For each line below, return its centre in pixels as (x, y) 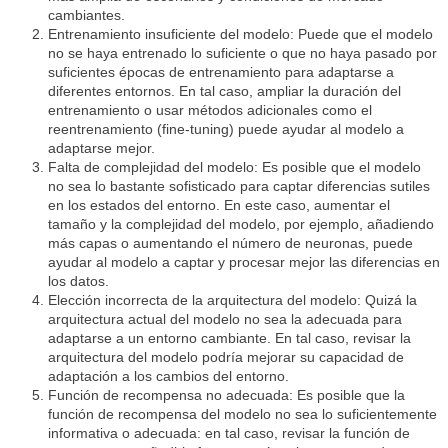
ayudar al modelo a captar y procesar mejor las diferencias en (244, 262)
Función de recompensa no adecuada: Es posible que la (226, 395)
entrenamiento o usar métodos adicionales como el (210, 110)
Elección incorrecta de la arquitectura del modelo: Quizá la (232, 300)
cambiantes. (86, 15)
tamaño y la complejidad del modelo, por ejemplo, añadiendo (241, 224)
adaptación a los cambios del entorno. (168, 376)
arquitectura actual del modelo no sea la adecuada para (225, 319)
